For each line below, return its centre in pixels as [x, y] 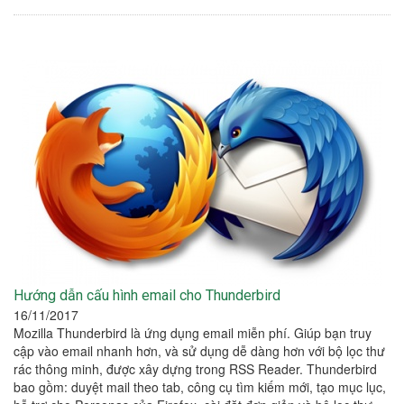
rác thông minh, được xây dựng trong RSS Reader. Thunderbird [195, 369]
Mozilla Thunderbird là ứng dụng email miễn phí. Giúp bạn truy [193, 333]
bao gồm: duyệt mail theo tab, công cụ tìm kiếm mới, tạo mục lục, [200, 387]
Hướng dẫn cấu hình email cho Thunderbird [147, 296]
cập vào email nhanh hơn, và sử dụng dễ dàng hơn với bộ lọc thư [199, 351]
